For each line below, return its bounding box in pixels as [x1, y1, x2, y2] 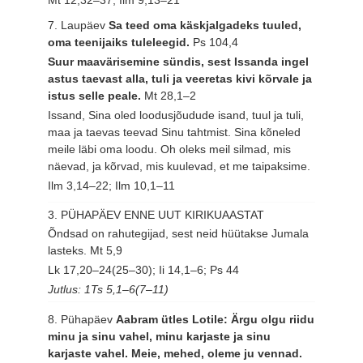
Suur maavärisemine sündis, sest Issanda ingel [48, 55, 310, 69]
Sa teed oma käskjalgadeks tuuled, [109, 19, 302, 32]
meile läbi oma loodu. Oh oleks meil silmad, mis [48, 142, 292, 156]
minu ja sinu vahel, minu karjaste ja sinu [48, 330, 271, 344]
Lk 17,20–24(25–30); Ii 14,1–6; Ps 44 [48, 263, 240, 277]
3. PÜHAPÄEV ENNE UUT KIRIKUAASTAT [48, 207, 265, 221]
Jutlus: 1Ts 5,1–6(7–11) [48, 283, 169, 297]
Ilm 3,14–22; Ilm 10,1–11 [48, 178, 176, 192]
